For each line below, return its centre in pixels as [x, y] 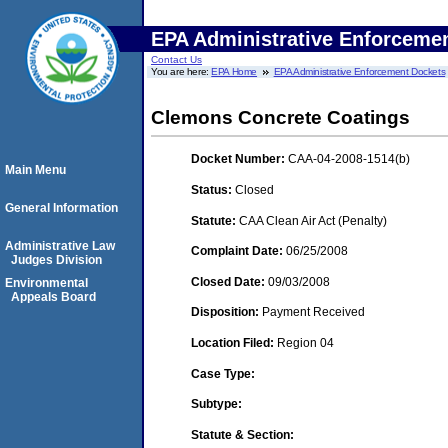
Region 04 [305, 342]
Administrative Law [60, 246]
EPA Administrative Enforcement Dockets [359, 71]
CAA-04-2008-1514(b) [349, 159]
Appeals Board [53, 297]
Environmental [46, 283]
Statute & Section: [242, 434]
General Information [61, 208]
